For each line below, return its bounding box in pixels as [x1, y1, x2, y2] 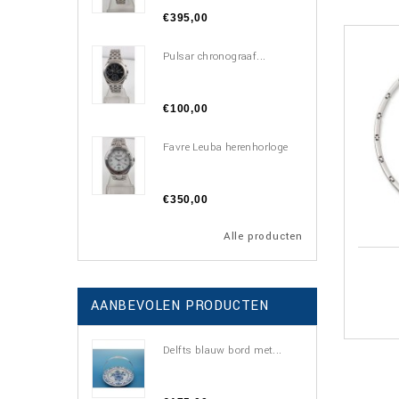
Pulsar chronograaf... [163, 49, 266, 64]
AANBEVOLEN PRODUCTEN [91, 297, 269, 315]
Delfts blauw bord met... [163, 343, 282, 358]
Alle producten [223, 229, 304, 244]
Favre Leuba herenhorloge [163, 140, 289, 155]
